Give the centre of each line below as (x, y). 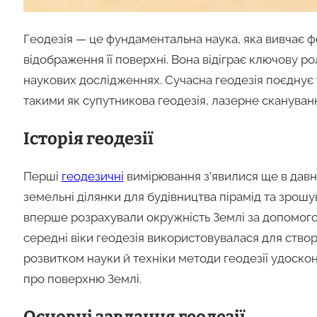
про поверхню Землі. (82, 278)
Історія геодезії (88, 138)
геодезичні (92, 176)
